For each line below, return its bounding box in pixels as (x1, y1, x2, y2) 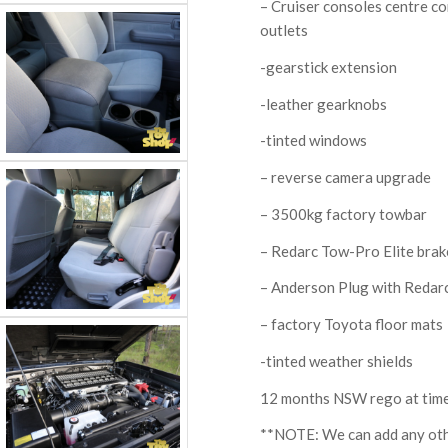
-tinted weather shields (260, 351, 414, 370)
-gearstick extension (260, 57, 398, 76)
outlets (260, 21, 309, 39)
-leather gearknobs (260, 94, 388, 113)
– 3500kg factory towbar (260, 204, 428, 223)
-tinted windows (260, 131, 368, 150)
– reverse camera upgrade (260, 168, 432, 186)
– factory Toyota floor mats (260, 315, 444, 333)
